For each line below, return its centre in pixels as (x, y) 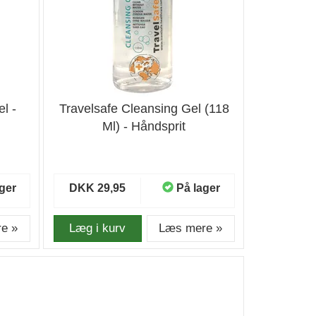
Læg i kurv (98, 228)
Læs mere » (191, 228)
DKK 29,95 (98, 188)
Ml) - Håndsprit (144, 126)
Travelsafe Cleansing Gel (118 (144, 109)
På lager (198, 188)
